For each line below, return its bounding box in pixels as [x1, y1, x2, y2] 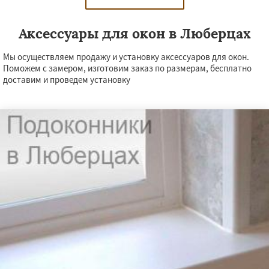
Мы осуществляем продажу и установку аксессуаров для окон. [3, 51, 249, 63]
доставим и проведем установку [3, 74, 130, 86]
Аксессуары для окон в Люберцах [19, 25, 250, 43]
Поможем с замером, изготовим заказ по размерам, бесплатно [3, 62, 252, 74]
